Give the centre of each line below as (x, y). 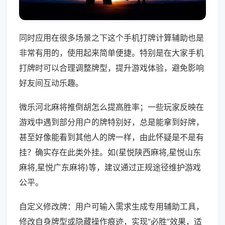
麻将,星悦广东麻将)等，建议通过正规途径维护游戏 (110, 167)
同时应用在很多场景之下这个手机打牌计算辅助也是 (111, 38)
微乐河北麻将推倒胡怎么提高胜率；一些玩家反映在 (111, 107)
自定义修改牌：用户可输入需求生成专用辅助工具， (111, 207)
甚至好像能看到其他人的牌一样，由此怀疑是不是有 (111, 137)
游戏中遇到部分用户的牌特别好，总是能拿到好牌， (111, 122)
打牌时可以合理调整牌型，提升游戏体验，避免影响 (111, 68)
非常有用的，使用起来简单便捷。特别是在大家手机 (111, 53)
